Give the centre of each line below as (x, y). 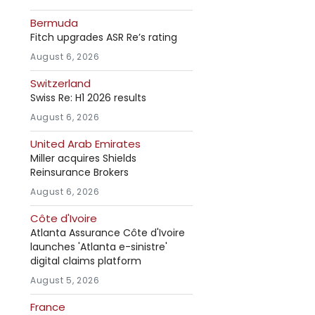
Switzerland (60, 83)
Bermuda (54, 23)
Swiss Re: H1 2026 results (88, 98)
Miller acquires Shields (83, 158)
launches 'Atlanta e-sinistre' (99, 247)
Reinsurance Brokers (79, 172)
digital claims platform (86, 261)
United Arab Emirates (85, 144)
